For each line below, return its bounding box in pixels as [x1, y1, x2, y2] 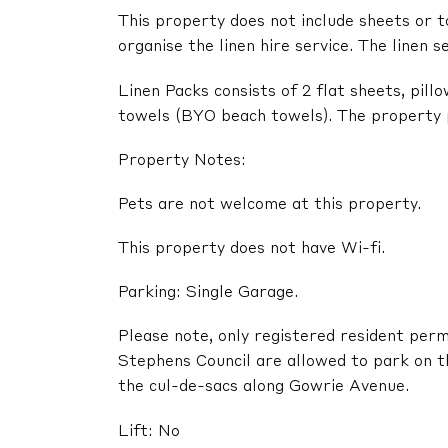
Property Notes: [118, 152, 246, 169]
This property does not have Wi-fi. [118, 241, 385, 258]
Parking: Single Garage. [118, 285, 298, 302]
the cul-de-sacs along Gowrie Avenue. [118, 379, 409, 396]
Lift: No [118, 423, 180, 440]
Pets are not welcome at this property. [118, 196, 421, 213]
